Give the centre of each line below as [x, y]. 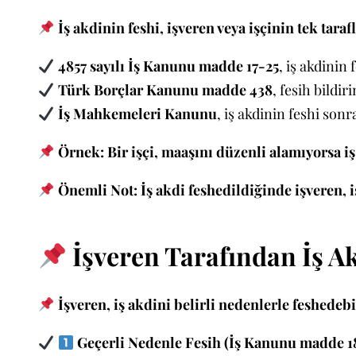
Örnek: [81, 152]
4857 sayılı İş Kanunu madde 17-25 [168, 66]
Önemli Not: [97, 190]
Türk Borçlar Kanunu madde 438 [165, 90]
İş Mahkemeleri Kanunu [137, 114]
